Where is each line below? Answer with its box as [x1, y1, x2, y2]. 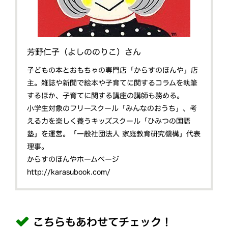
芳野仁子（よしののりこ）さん [27, 47, 141, 56]
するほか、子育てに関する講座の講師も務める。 [27, 92, 184, 99]
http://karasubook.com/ [27, 168, 111, 176]
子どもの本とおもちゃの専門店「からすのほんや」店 [27, 66, 198, 74]
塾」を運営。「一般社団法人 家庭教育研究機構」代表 [27, 130, 201, 137]
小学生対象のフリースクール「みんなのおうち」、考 [27, 104, 197, 112]
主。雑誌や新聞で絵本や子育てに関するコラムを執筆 [27, 79, 198, 87]
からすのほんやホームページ [27, 155, 120, 163]
